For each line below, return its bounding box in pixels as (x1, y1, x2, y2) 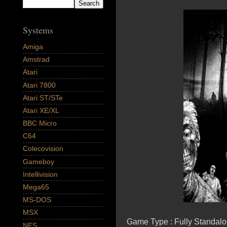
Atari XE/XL (23, 106, 59, 115)
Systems (23, 24, 53, 36)
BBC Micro (23, 119, 57, 128)
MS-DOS (23, 196, 51, 204)
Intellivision (23, 170, 58, 178)
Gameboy (23, 157, 54, 166)
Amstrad (23, 55, 50, 64)
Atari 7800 (23, 81, 56, 89)
